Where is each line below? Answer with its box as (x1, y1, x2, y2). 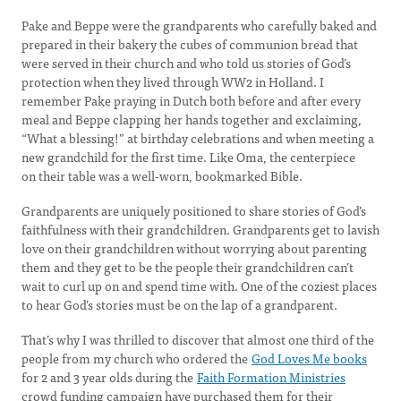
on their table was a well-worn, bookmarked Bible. (21, 166, 303, 185)
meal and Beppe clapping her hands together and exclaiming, (21, 109, 362, 129)
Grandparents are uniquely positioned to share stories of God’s (21, 200, 366, 220)
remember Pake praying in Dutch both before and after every (21, 90, 361, 110)
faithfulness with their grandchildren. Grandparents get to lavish (21, 219, 380, 239)
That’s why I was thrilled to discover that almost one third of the (21, 329, 374, 349)
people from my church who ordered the (21, 348, 251, 368)
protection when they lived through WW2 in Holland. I (21, 72, 324, 91)
